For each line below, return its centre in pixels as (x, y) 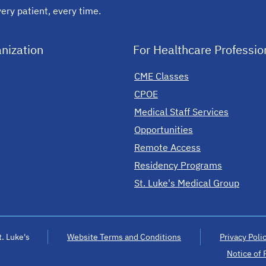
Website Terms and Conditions (124, 237)
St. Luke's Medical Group (187, 183)
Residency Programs (178, 165)
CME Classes (161, 76)
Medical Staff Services (181, 112)
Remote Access (167, 147)
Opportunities (164, 129)
